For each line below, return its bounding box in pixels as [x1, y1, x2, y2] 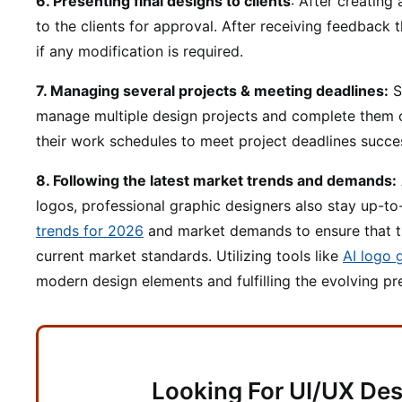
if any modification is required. [36, 42, 243, 60]
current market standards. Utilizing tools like [36, 247, 343, 265]
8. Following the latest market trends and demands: [36, 171, 397, 189]
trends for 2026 [36, 222, 144, 240]
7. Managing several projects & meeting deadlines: [36, 82, 389, 100]
